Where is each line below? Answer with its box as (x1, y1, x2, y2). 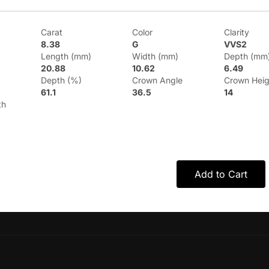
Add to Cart (195, 168, 247, 180)
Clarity (223, 27, 249, 37)
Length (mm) (41, 51, 92, 61)
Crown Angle (132, 75, 183, 85)
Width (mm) (132, 51, 179, 61)
